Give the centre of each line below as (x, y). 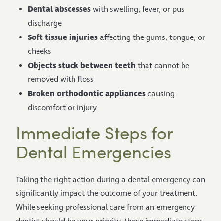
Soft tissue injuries (63, 37)
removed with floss (61, 80)
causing (160, 94)
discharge (45, 23)
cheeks (39, 52)
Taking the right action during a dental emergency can (110, 180)
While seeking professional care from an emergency (105, 207)
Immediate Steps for (94, 132)
